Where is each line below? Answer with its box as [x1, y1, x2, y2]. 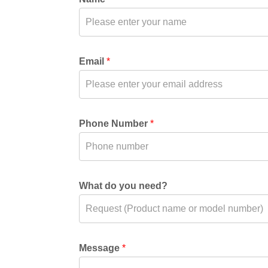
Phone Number [79, 118, 150, 129]
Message [79, 243, 122, 254]
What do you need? [79, 181, 167, 191]
